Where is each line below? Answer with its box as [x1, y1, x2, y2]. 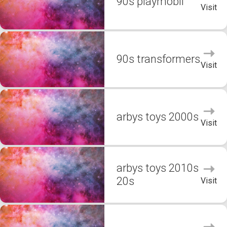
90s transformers [117, 53, 200, 65]
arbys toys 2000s [117, 110, 199, 123]
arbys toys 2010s [117, 162, 199, 174]
